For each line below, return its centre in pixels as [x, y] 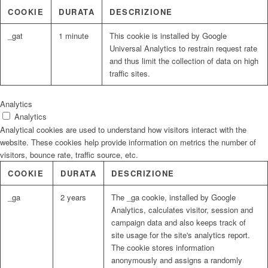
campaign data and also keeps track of [179, 223]
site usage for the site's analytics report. [181, 235]
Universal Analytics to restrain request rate [183, 48]
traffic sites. [130, 74]
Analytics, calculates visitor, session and [182, 210]
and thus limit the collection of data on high [184, 61]
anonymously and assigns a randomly [177, 260]
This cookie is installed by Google [168, 36]
